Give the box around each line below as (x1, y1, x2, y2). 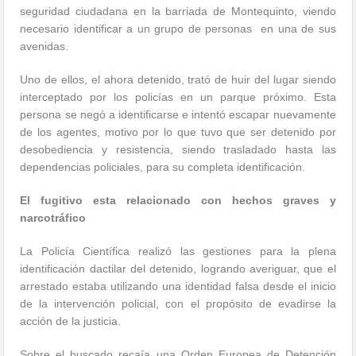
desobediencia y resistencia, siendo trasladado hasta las (20, 143, 336, 157)
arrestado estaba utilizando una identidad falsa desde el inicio (20, 280, 336, 293)
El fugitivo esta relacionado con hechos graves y (20, 194, 336, 207)
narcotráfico (20, 211, 87, 225)
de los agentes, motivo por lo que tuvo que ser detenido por (20, 126, 336, 139)
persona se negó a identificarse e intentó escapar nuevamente (20, 108, 336, 122)
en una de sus (261, 22, 336, 36)
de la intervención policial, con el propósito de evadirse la (20, 297, 336, 311)
